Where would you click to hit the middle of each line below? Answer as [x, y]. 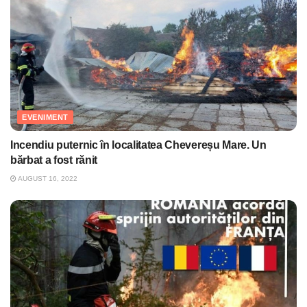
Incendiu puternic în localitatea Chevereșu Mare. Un [138, 145]
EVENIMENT [45, 118]
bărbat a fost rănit [54, 160]
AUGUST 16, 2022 [47, 179]
